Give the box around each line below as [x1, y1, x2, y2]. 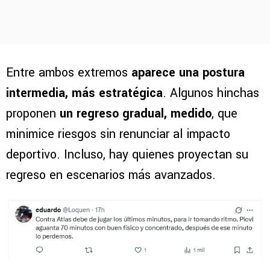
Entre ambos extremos [6, 64, 131, 82]
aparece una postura [131, 64, 245, 82]
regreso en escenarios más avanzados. [6, 166, 216, 184]
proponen [6, 105, 60, 123]
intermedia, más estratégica [6, 84, 163, 102]
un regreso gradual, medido [60, 105, 212, 123]
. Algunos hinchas [163, 84, 259, 102]
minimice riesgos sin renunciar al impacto [6, 125, 230, 143]
